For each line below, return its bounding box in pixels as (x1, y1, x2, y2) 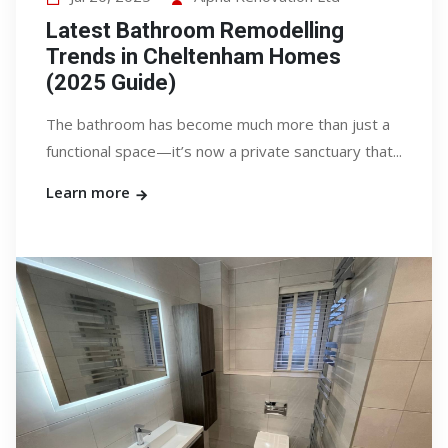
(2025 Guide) (46, 70, 176, 95)
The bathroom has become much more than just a (46, 114, 390, 134)
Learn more (46, 182, 134, 202)
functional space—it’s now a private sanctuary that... (46, 141, 402, 161)
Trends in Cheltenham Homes (46, 44, 341, 69)
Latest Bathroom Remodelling (46, 18, 344, 43)
